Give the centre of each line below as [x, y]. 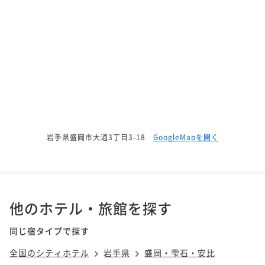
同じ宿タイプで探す [49, 230]
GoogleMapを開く [186, 137]
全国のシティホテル [49, 252]
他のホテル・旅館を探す [91, 208]
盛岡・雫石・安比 [180, 252]
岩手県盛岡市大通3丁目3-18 [96, 137]
